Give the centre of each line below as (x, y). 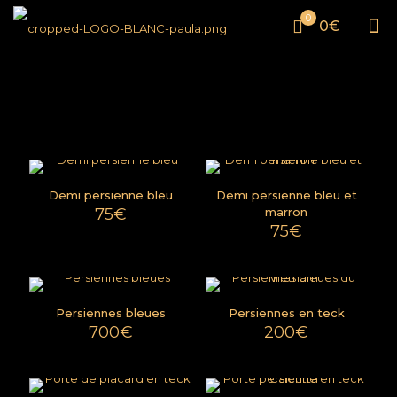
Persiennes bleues (110, 313)
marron (287, 212)
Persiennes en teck (286, 313)
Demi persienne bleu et (286, 195)
